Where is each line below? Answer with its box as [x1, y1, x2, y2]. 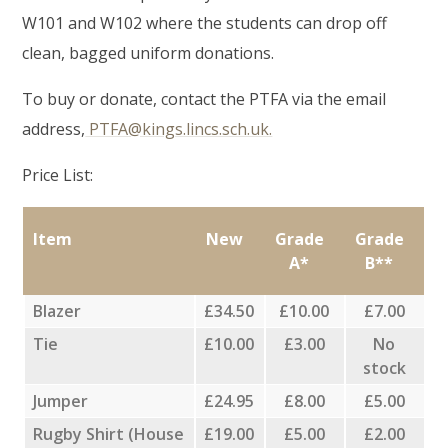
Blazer [33, 299, 82, 322]
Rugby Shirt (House [33, 422, 185, 445]
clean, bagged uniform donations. [22, 41, 275, 64]
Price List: [22, 163, 94, 186]
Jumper [33, 389, 89, 412]
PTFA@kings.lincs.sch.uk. [85, 117, 273, 140]
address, [22, 117, 86, 140]
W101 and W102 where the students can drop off [22, 11, 388, 34]
